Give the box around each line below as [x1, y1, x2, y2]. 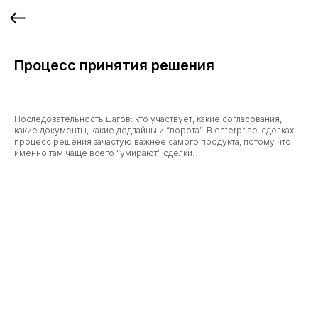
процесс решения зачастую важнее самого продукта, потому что [14, 136, 291, 147]
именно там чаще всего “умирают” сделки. [14, 148, 194, 158]
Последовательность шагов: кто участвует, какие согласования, [14, 114, 282, 124]
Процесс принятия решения [14, 57, 214, 74]
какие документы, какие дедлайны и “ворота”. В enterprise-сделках [14, 125, 294, 136]
